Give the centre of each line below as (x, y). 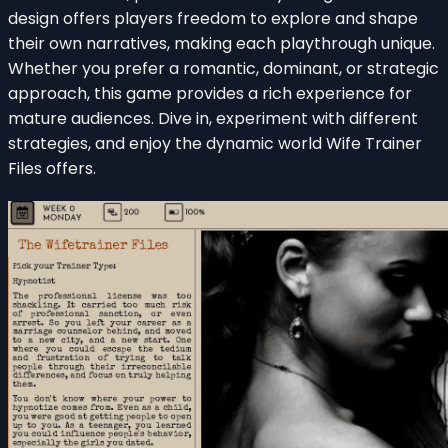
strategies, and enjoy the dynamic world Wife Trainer (215, 143)
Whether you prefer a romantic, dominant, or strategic (223, 68)
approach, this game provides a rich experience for (210, 93)
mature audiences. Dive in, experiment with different (213, 118)
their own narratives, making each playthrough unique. (221, 43)
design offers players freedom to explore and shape (213, 18)
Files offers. (52, 168)
